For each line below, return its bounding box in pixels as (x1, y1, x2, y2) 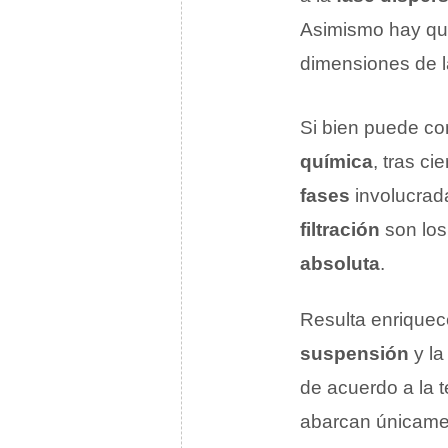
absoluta (300, 253, 380, 275)
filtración (300, 219, 380, 241)
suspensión (300, 343, 409, 365)
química (300, 151, 373, 173)
